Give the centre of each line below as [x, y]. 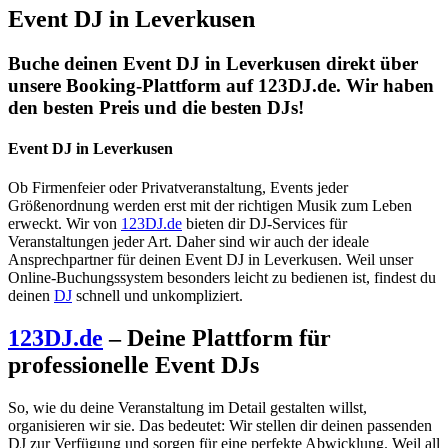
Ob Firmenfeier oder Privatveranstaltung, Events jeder [178, 188]
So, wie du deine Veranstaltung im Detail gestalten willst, [187, 408]
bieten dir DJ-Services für [264, 224]
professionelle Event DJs [133, 365]
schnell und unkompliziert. [157, 296]
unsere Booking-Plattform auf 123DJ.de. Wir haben [221, 85]
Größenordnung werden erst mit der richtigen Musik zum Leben [210, 206]
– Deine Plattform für [217, 338]
